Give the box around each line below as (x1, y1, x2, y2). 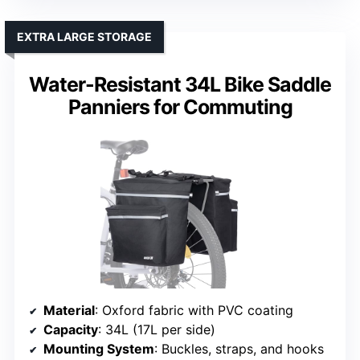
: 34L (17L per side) (98, 321, 215, 338)
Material (43, 302, 95, 319)
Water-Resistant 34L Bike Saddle (29, 72, 331, 97)
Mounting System (43, 341, 154, 358)
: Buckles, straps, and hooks (154, 341, 324, 358)
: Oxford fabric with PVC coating (95, 302, 293, 319)
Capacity (43, 321, 98, 338)
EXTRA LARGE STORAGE (17, 30, 152, 44)
